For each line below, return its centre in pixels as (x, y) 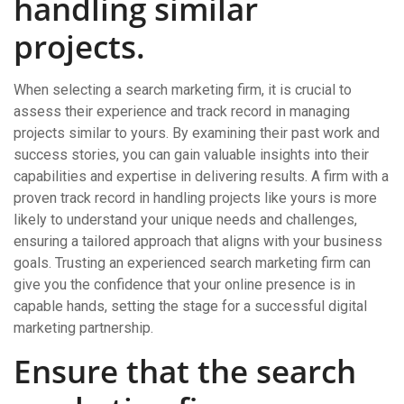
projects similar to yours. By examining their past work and (197, 133)
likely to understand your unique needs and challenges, (185, 220)
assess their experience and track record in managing (182, 111)
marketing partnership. (83, 328)
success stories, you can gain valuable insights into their (191, 155)
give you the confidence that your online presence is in (184, 285)
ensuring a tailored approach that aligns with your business (198, 241)
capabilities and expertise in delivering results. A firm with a (201, 176)
